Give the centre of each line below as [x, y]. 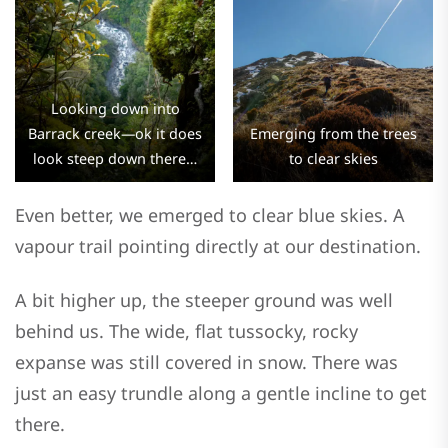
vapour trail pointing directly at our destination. [218, 245]
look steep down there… [115, 159]
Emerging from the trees [333, 134]
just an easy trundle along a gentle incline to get [221, 392]
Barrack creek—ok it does [115, 134]
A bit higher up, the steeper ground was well [204, 299]
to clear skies [333, 159]
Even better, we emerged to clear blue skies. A [210, 214]
